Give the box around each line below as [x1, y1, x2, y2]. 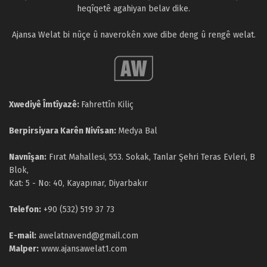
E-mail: [9, 231, 36, 241]
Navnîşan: [9, 152, 46, 163]
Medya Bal [118, 126, 157, 136]
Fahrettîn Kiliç [81, 100, 133, 110]
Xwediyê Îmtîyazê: [9, 100, 81, 110]
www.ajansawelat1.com [39, 244, 127, 254]
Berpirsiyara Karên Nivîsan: [9, 126, 118, 136]
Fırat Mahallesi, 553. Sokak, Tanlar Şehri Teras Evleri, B [46, 152, 255, 163]
